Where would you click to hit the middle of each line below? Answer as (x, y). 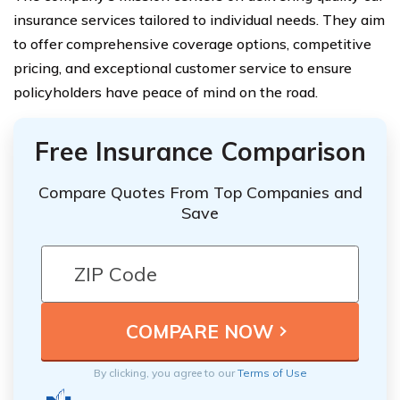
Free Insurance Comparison (200, 151)
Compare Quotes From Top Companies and (200, 193)
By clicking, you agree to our (165, 373)
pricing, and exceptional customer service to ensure (183, 67)
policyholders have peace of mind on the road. (166, 92)
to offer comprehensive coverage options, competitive (192, 43)
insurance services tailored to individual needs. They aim (199, 19)
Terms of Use (272, 373)
